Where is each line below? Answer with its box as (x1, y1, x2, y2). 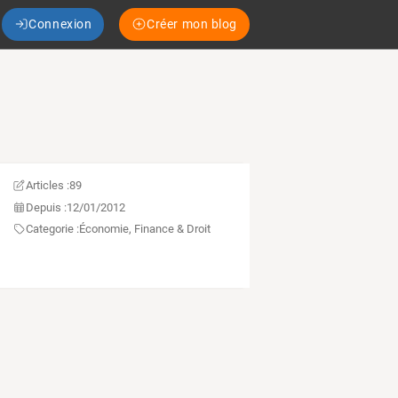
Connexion (28, 16, 92, 31)
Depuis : (25, 200, 67, 214)
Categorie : (25, 222, 79, 236)
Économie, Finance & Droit (78, 222, 211, 236)
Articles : (25, 179, 69, 193)
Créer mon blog (147, 16, 237, 31)
